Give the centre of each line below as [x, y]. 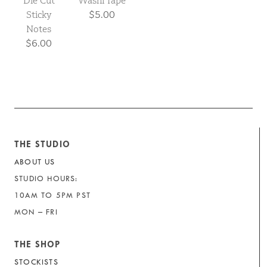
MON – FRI [36, 212]
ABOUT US [35, 162]
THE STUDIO [42, 145]
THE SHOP [38, 245]
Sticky [39, 15]
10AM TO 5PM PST [52, 195]
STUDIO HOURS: [46, 179]
